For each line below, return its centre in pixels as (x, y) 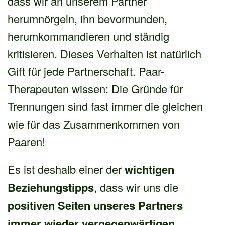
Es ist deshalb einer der (66, 169)
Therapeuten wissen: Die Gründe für (95, 88)
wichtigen (149, 169)
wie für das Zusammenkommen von (94, 124)
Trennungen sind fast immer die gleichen (105, 106)
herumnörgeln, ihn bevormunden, (87, 18)
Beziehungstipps (51, 187)
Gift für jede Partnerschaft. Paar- (86, 71)
